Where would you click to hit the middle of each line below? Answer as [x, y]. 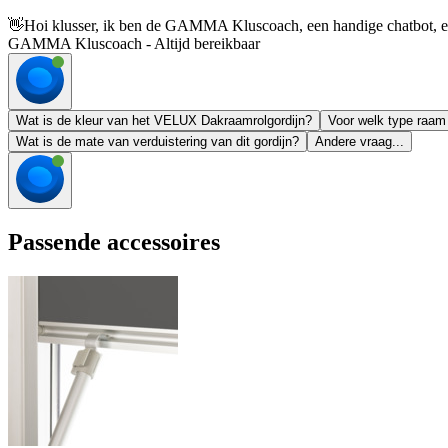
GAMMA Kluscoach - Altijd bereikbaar [134, 44]
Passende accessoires [114, 242]
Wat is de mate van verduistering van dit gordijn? [157, 142]
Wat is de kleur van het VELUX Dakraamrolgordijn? [164, 121]
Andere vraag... [359, 142]
